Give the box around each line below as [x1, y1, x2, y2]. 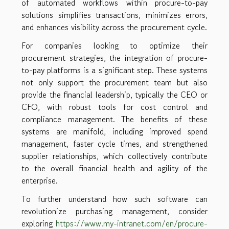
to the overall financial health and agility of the [21, 162, 208, 175]
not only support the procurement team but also [21, 76, 208, 89]
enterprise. [21, 174, 58, 187]
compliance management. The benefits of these [21, 113, 208, 126]
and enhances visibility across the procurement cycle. [21, 21, 207, 34]
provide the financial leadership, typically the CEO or [21, 88, 208, 101]
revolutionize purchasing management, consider [21, 205, 208, 218]
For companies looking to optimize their [21, 39, 208, 52]
